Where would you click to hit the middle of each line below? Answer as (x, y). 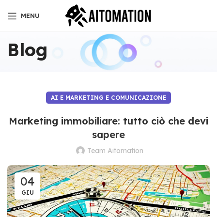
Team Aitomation (115, 151)
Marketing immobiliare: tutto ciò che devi (108, 121)
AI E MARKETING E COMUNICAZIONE (108, 98)
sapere (108, 134)
